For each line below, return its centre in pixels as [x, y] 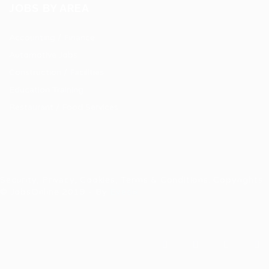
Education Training [46, 90]
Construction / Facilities [56, 72]
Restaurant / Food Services [64, 107]
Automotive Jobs [43, 55]
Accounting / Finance [52, 38]
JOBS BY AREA [50, 8]
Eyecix [125, 192]
